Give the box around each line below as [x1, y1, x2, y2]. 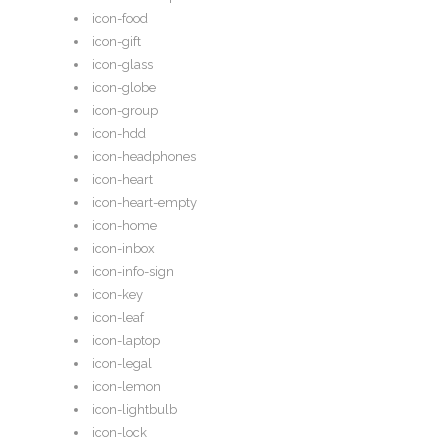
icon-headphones [92, 149, 196, 165]
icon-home [92, 218, 157, 234]
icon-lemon [92, 379, 161, 395]
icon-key [92, 287, 143, 303]
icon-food [92, 11, 148, 27]
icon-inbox [92, 241, 155, 257]
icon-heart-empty [92, 195, 197, 211]
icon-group [92, 103, 158, 119]
